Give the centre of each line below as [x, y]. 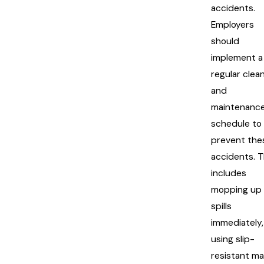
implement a [237, 57]
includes [229, 173]
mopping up [236, 189]
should [225, 41]
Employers [232, 24]
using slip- [233, 239]
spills [221, 206]
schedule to [236, 123]
